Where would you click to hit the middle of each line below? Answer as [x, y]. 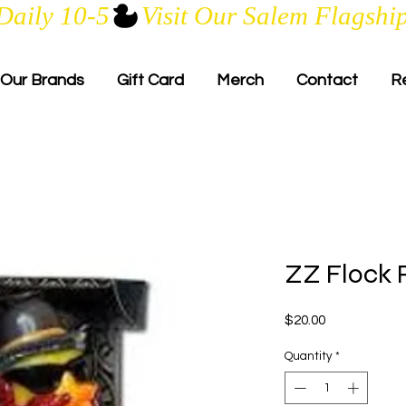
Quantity [308, 357]
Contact [327, 80]
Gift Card [150, 80]
